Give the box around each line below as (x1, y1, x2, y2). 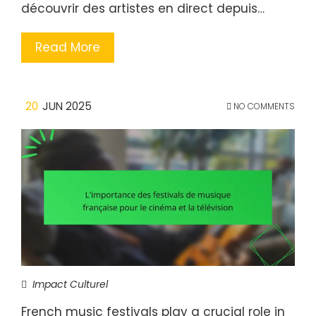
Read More (35, 38, 100, 56)
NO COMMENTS (231, 99, 295, 112)
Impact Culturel (32, 276, 108, 291)
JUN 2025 (42, 98, 92, 114)
